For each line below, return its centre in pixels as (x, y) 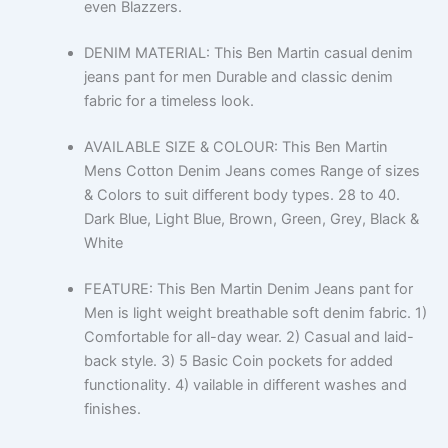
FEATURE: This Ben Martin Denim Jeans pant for (248, 288)
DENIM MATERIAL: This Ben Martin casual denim (248, 52)
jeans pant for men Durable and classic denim (238, 76)
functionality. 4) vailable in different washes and (245, 384)
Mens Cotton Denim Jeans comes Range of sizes (251, 170)
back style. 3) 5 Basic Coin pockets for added (238, 360)
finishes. (112, 408)
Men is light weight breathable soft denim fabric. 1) (255, 312)
